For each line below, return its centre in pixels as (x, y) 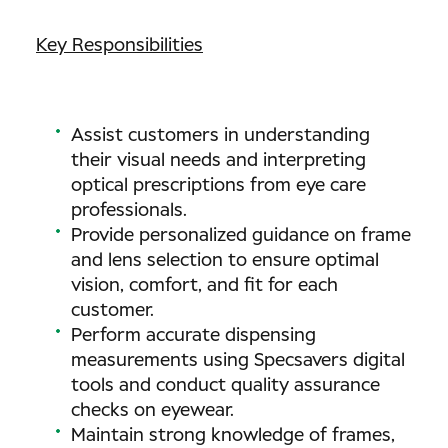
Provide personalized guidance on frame (241, 236)
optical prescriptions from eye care (218, 186)
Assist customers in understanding (220, 136)
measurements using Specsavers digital (238, 361)
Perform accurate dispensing (193, 336)
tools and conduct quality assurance (225, 386)
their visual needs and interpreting (218, 161)
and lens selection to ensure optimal (225, 261)
